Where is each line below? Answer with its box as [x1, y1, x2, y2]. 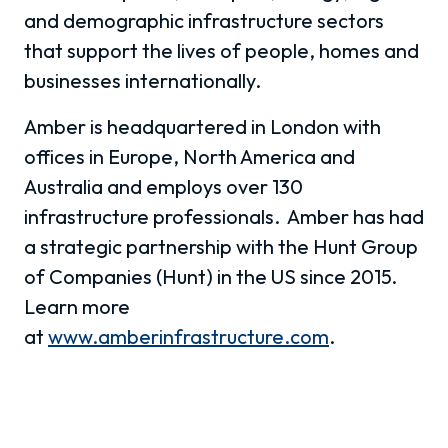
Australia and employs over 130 [24, 173, 303, 199]
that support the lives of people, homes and [24, 37, 419, 63]
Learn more [24, 293, 130, 319]
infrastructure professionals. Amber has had [24, 203, 424, 229]
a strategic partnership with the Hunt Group [24, 233, 418, 259]
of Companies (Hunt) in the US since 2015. [24, 263, 401, 289]
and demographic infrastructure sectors [24, 7, 384, 33]
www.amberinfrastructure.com [48, 323, 329, 349]
